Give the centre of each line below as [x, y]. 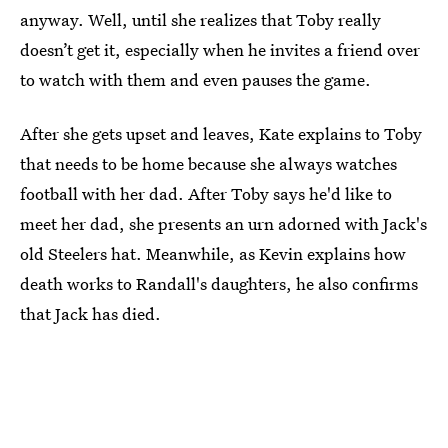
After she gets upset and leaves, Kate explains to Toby [221, 134]
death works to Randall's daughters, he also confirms [219, 284]
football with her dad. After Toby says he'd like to [206, 194]
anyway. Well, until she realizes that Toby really [200, 20]
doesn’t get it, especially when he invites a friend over [220, 50]
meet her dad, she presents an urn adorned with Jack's [223, 224]
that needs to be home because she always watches [208, 164]
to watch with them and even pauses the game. [195, 80]
